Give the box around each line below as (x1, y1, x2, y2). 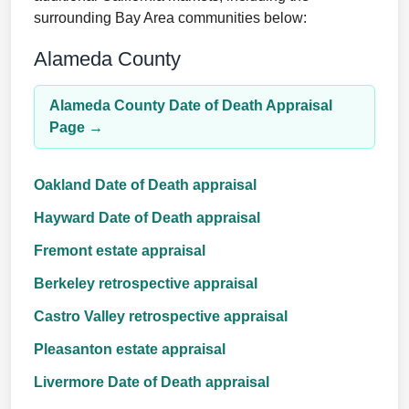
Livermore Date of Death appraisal (34, 374, 269, 390)
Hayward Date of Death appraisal (34, 210, 260, 225)
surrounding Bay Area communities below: (34, 10, 307, 26)
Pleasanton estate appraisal (34, 341, 225, 357)
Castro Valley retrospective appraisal (34, 309, 288, 324)
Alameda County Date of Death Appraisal (49, 98, 332, 113)
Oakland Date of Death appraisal (34, 177, 257, 193)
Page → (49, 120, 103, 135)
